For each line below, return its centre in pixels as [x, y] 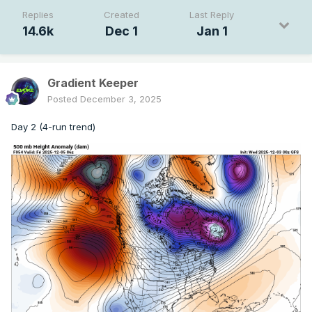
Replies [38, 15]
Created [122, 15]
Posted [64, 99]
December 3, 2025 [121, 99]
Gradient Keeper [93, 83]
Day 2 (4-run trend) [53, 127]
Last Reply [212, 15]
